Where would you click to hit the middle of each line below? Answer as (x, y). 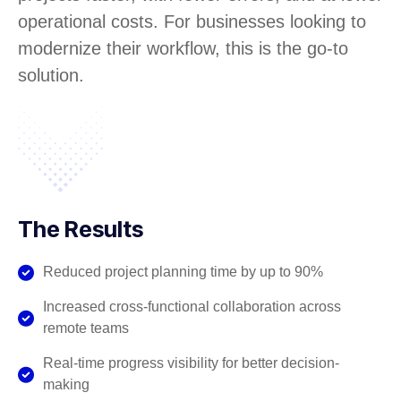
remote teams (85, 328)
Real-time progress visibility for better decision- (191, 363)
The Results (81, 230)
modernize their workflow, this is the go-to (183, 49)
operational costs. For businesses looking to (192, 22)
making (66, 385)
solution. (51, 76)
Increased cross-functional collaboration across (192, 307)
